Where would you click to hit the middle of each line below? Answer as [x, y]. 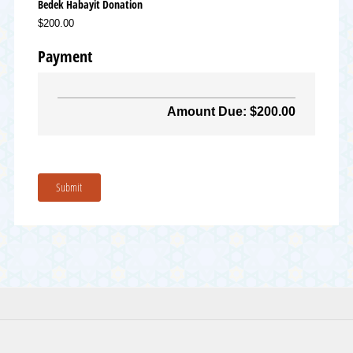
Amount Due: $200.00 [231, 111]
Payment [65, 56]
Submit [69, 187]
